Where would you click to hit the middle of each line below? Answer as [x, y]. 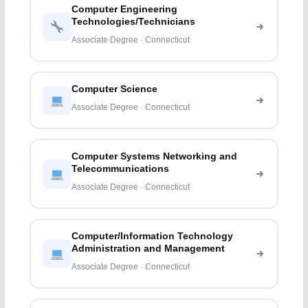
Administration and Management [148, 249]
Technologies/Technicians [134, 22]
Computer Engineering [125, 10]
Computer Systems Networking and [155, 157]
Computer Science [115, 89]
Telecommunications [121, 169]
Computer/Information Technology [153, 236]
